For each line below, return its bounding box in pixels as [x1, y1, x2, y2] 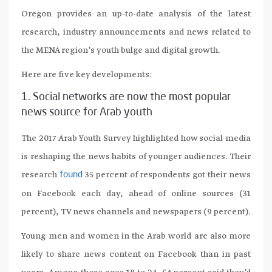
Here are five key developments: [21, 69, 152, 80]
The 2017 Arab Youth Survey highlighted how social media [21, 132, 251, 144]
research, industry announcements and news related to [21, 26, 251, 38]
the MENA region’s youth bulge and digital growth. [21, 44, 220, 56]
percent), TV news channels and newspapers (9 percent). [21, 206, 251, 217]
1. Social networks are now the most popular [21, 91, 231, 103]
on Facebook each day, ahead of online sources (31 [21, 188, 251, 199]
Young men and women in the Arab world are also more [21, 230, 251, 242]
